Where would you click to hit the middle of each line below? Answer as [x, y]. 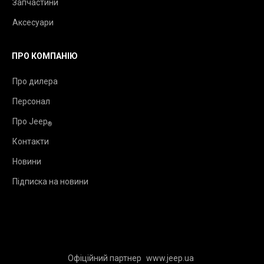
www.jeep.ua [170, 258]
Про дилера [35, 81]
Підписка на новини [50, 181]
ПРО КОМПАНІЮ [45, 56]
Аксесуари [33, 22]
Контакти [31, 141]
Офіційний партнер [105, 258]
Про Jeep [30, 121]
